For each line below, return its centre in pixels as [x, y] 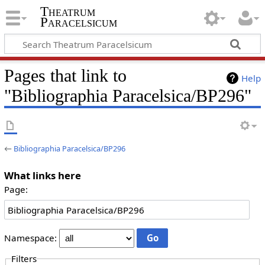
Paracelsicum [78, 22]
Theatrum [67, 12]
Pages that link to [65, 75]
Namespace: [30, 238]
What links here [42, 175]
